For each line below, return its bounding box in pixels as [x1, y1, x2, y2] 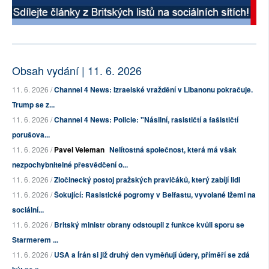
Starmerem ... [12, 234, 58, 246]
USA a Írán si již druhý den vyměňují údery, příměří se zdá [54, 249, 250, 261]
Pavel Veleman [54, 144, 104, 156]
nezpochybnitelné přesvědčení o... [12, 159, 128, 171]
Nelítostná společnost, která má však [109, 144, 237, 156]
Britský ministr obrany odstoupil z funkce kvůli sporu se [54, 219, 244, 231]
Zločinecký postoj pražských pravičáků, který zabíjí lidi [54, 174, 240, 186]
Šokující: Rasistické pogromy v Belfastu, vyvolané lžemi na [54, 189, 256, 201]
